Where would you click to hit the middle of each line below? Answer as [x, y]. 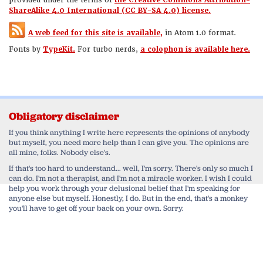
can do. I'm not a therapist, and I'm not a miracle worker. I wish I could [130, 178]
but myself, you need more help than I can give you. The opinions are [129, 142]
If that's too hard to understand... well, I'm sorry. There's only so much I [131, 168]
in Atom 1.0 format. [199, 33]
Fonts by [26, 49]
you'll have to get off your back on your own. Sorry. [96, 208]
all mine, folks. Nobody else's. [60, 152]
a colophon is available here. [195, 49]
